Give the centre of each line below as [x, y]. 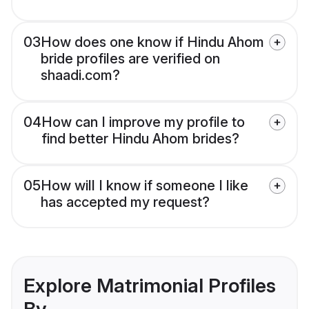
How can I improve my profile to [143, 122]
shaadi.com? [80, 76]
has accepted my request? [125, 202]
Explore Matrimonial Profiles [150, 286]
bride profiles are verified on [130, 59]
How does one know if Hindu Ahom [152, 42]
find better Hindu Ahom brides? [140, 139]
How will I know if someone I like [144, 186]
